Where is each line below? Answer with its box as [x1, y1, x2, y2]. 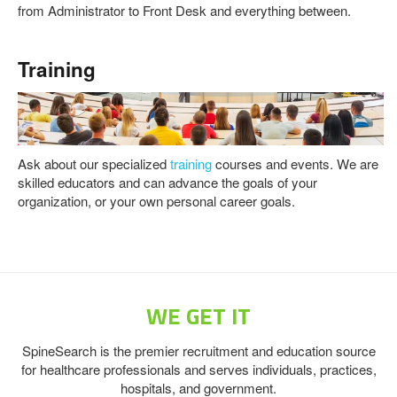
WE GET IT [146, 299, 251, 334]
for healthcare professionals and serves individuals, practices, [20, 360, 377, 379]
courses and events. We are [215, 154, 378, 174]
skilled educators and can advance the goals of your [18, 173, 317, 192]
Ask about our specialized [18, 154, 170, 174]
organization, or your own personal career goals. [18, 191, 295, 211]
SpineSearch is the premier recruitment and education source [21, 341, 376, 361]
